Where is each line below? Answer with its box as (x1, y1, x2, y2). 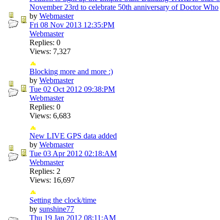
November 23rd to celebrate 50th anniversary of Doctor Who (29, 2, 219, 11)
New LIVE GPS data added (29, 131, 117, 140)
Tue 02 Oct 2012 (29, 84, 82, 93)
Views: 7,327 (29, 47, 71, 55)
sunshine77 (39, 204, 74, 213)
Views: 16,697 (29, 175, 75, 184)
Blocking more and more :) (29, 67, 113, 76)
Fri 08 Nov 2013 (29, 20, 82, 29)
